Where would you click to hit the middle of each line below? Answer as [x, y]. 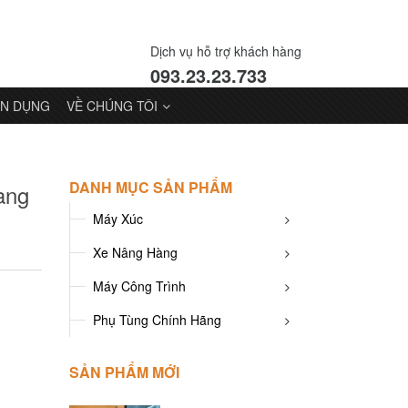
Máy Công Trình [139, 286]
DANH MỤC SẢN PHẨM [151, 187]
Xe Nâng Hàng [135, 252]
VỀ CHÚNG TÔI [112, 106]
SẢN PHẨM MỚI [124, 372]
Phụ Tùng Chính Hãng [157, 320]
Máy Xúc [118, 219]
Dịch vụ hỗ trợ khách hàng [226, 51]
